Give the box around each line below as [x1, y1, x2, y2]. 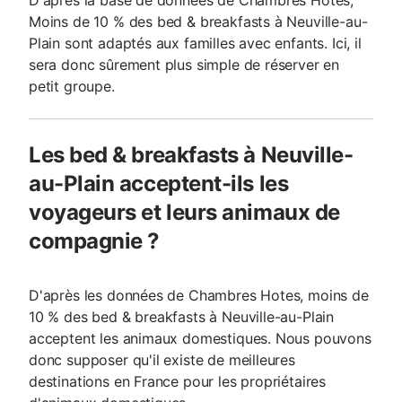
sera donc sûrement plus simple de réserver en [29, 56, 340, 74]
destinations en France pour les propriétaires [29, 372, 327, 390]
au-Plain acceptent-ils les [29, 170, 289, 197]
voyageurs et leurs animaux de [29, 199, 340, 225]
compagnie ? [29, 228, 160, 254]
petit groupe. [29, 77, 115, 95]
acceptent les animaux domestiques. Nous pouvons [29, 329, 371, 347]
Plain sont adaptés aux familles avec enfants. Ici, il [29, 34, 362, 52]
